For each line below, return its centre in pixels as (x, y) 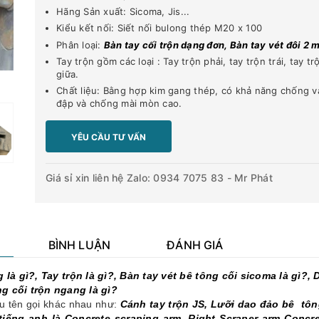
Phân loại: (80, 45)
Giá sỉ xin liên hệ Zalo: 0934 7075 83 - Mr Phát (159, 177)
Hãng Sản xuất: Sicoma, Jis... (123, 12)
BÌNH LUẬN (79, 245)
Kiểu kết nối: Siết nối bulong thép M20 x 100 (159, 28)
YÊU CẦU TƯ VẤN (109, 137)
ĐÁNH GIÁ (195, 245)
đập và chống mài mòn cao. (119, 103)
